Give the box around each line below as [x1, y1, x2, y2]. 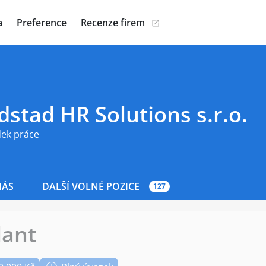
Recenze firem [81, 16, 145, 29]
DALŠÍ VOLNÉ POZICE [42, 180, 140, 193]
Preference [17, 16, 66, 29]
